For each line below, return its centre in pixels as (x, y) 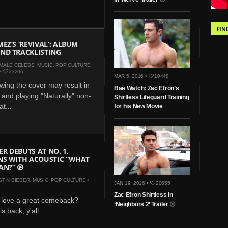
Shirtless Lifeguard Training (151, 97)
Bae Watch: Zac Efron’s (146, 88)
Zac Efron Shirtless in (143, 195)
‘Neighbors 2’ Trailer (142, 204)
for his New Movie (138, 107)
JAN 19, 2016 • (132, 183)
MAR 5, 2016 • (131, 76)
